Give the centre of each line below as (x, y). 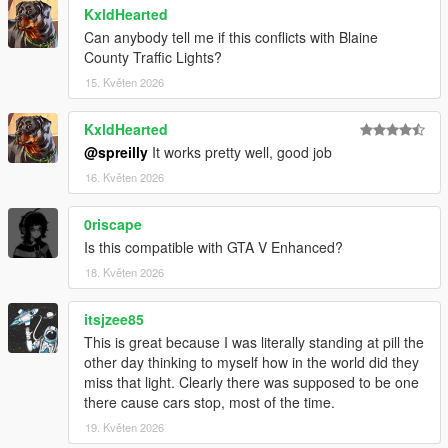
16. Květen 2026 (124, 177)
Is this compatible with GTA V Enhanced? (213, 247)
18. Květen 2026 (124, 272)
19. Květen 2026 (124, 427)
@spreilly (116, 152)
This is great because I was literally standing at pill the (254, 342)
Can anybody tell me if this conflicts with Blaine (231, 37)
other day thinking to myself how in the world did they (251, 362)
